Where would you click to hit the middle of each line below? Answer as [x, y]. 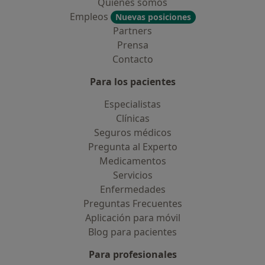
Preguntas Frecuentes [132, 203]
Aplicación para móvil [132, 218]
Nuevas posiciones [153, 17]
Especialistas [132, 104]
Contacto [132, 59]
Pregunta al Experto [132, 147]
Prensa [132, 45]
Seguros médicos [132, 132]
